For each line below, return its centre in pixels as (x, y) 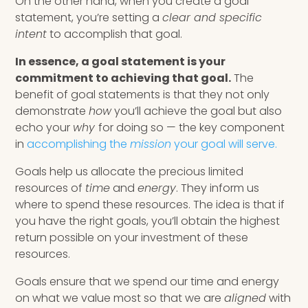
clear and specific (212, 17)
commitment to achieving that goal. (123, 78)
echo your (44, 127)
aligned (245, 298)
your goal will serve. (224, 144)
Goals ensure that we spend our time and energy (147, 281)
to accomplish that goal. (115, 34)
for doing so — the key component (192, 127)
